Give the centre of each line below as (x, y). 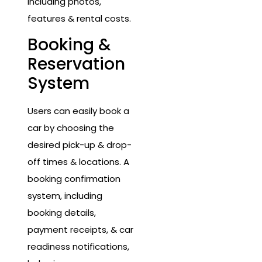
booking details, (62, 213)
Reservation (76, 64)
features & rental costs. (79, 19)
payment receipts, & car (80, 230)
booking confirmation (74, 179)
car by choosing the (71, 128)
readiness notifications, (78, 247)
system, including (65, 196)
